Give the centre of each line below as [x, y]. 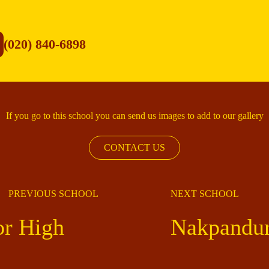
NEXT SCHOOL [205, 194]
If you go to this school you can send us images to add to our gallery [134, 116]
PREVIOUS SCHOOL [53, 194]
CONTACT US [134, 148]
